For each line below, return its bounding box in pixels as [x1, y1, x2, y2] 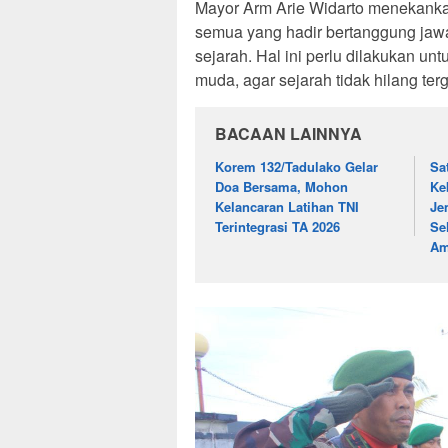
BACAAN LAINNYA [215, 122, 362, 146]
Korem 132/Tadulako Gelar [215, 157, 378, 177]
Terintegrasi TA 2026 [215, 217, 340, 237]
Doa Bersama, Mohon [215, 177, 348, 197]
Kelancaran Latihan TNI [215, 197, 359, 217]
